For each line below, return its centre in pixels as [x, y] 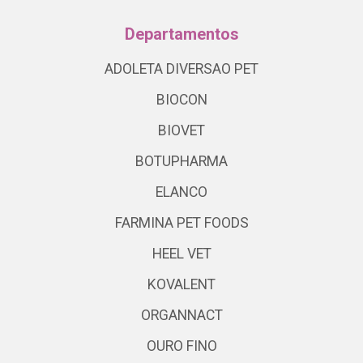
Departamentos [181, 34]
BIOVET [181, 131]
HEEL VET [181, 254]
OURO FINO [181, 346]
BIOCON [181, 100]
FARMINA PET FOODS [181, 223]
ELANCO [181, 192]
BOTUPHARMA [181, 162]
